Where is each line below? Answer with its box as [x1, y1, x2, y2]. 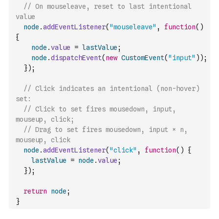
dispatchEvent [51, 54, 102, 62]
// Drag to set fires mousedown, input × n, [23, 126, 188, 133]
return [23, 187, 47, 195]
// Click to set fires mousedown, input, [23, 105, 176, 113]
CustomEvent [121, 54, 164, 62]
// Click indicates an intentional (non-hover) [23, 85, 199, 92]
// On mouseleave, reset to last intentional [23, 2, 192, 10]
